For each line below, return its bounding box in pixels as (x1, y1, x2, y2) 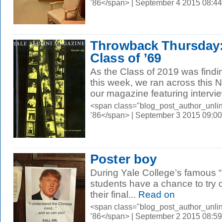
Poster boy (90, 152, 157, 166)
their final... (90, 189, 136, 200)
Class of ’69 (90, 51, 162, 65)
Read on (136, 189, 175, 200)
